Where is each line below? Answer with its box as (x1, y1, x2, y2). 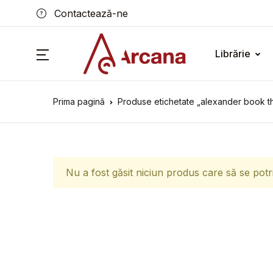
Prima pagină (53, 96, 105, 107)
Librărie (215, 48, 250, 60)
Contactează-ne (51, 7, 128, 19)
